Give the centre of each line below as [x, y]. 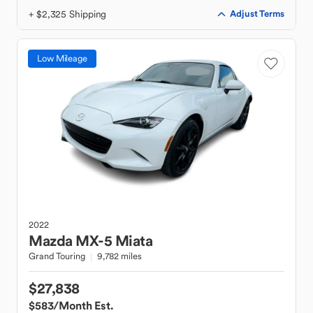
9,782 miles [119, 256]
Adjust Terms [257, 14]
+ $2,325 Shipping [68, 14]
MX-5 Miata [114, 241]
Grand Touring [57, 256]
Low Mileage [62, 58]
